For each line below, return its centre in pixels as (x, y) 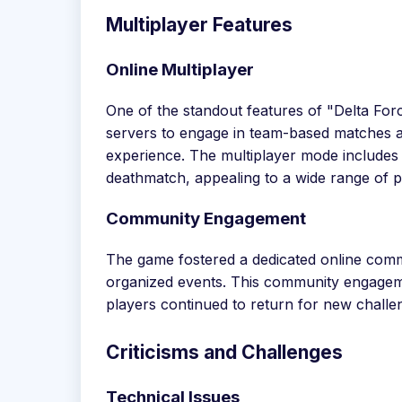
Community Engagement (206, 219)
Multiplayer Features (199, 25)
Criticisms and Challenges (224, 353)
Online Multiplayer (180, 69)
